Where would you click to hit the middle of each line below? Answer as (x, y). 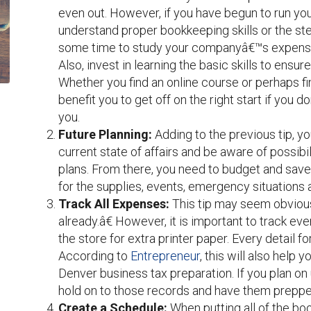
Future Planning (103, 134)
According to (94, 256)
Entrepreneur (165, 256)
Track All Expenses (112, 204)
